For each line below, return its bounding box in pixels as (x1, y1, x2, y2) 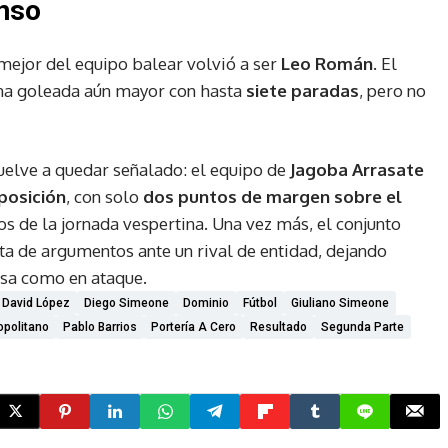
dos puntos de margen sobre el (143, 185, 402, 207)
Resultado (250, 319, 307, 334)
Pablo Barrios (63, 319, 137, 334)
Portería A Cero (151, 319, 236, 334)
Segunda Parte (321, 319, 404, 334)
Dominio (183, 295, 229, 310)
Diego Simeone (84, 295, 169, 310)
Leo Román (281, 52, 373, 74)
